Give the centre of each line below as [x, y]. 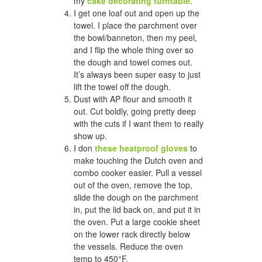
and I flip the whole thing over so [134, 50]
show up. [90, 136]
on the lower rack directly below [132, 234]
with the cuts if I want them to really [139, 124]
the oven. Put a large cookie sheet [137, 222]
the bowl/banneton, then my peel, [135, 38]
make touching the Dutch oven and [138, 161]
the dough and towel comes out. [133, 62]
